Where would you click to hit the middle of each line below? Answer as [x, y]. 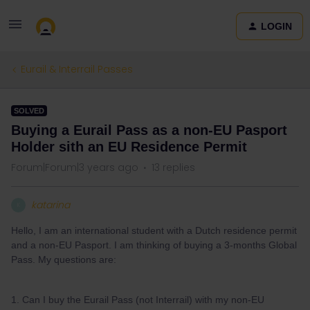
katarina [51, 205]
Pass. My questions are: [64, 259]
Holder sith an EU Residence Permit [129, 147]
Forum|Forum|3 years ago [75, 167]
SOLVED [29, 111]
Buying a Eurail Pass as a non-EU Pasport [149, 130]
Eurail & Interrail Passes [77, 69]
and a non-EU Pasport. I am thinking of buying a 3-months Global [154, 245]
